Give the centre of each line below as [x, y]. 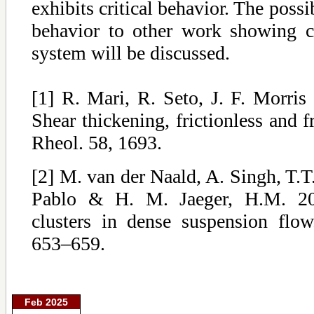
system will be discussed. [131, 53]
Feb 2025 [46, 302]
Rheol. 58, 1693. [97, 142]
